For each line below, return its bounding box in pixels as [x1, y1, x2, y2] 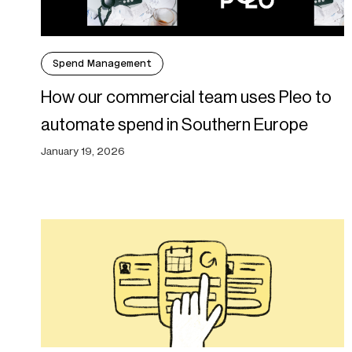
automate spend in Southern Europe [41, 115, 308, 135]
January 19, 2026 [41, 145, 125, 158]
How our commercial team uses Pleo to [41, 87, 332, 108]
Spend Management [53, 57, 152, 70]
